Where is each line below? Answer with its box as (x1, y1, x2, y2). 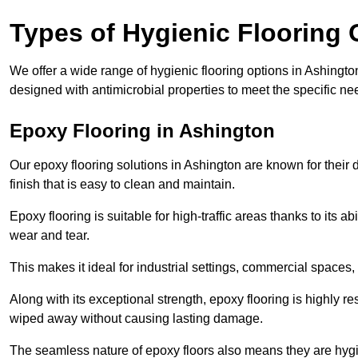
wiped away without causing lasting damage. (10, 312, 263, 326)
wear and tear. (10, 229, 93, 243)
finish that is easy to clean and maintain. (10, 177, 235, 192)
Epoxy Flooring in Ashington (10, 120, 275, 142)
